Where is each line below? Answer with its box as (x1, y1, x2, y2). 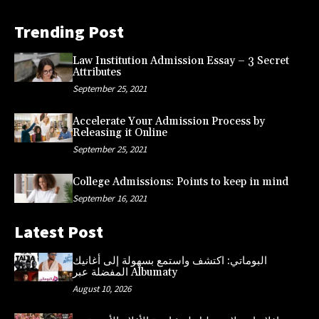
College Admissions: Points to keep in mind (72, 174, 288, 189)
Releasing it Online (72, 125, 167, 140)
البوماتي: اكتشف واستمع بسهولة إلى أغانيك (72, 253, 267, 268)
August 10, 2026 (72, 282, 131, 295)
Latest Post (14, 220, 103, 243)
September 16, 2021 (72, 192, 147, 204)
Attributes (72, 65, 121, 79)
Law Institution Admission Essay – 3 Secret (72, 53, 289, 68)
